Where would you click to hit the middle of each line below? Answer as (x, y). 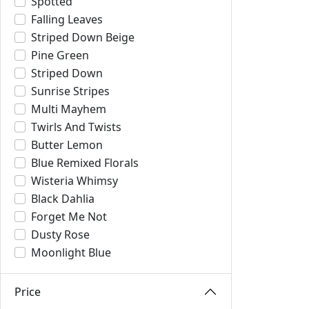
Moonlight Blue (71, 252)
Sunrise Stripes (70, 91)
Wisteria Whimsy (74, 181)
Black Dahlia (63, 199)
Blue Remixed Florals (85, 163)
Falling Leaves (67, 19)
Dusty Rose (60, 235)
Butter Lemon (67, 145)
